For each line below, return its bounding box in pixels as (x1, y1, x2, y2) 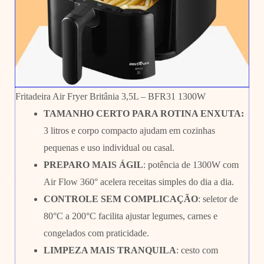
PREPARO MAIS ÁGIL (43, 159, 143, 170)
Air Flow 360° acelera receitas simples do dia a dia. (43, 176, 234, 187)
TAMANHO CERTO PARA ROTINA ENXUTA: (43, 108, 244, 118)
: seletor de (197, 193, 238, 204)
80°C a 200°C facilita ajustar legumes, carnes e (43, 210, 217, 221)
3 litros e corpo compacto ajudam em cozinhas (43, 125, 215, 136)
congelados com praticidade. (43, 227, 149, 238)
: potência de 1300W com (143, 159, 239, 170)
